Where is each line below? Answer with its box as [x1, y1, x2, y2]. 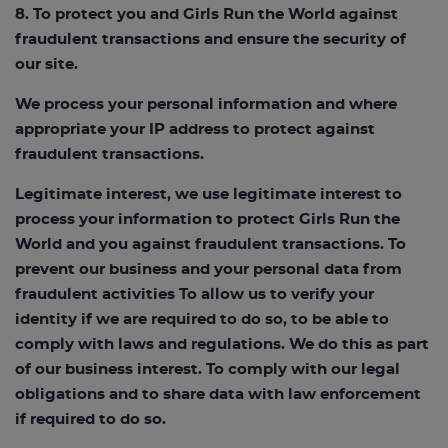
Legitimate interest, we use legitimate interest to [15, 187, 402, 202]
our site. [15, 57, 78, 72]
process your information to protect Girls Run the [15, 212, 400, 227]
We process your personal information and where [15, 97, 397, 112]
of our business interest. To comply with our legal [15, 362, 400, 377]
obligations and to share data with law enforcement [15, 387, 421, 402]
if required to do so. [15, 412, 166, 427]
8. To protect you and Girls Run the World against [15, 7, 398, 22]
